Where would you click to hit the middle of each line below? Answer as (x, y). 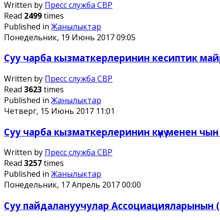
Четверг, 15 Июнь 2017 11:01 (59, 111)
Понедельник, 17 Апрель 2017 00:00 (72, 185)
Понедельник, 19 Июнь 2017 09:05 (70, 37)
